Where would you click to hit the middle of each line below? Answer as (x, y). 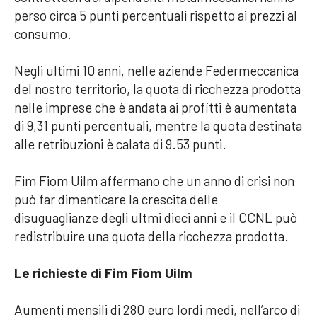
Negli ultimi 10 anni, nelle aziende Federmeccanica (156, 70)
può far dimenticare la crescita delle (116, 199)
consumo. (43, 33)
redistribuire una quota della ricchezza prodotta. (151, 236)
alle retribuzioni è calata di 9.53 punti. (120, 144)
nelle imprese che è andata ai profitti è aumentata (155, 107)
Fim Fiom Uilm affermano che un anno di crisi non (154, 180)
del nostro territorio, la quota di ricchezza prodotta (157, 88)
